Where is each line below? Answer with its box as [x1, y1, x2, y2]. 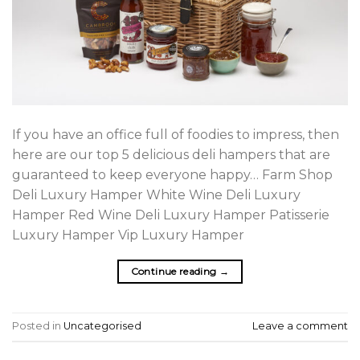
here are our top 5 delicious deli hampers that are [12, 146, 330, 162]
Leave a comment [252, 320, 348, 333]
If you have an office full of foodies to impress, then [12, 126, 339, 142]
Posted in [12, 320, 63, 333]
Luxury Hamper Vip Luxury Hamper [12, 227, 257, 243]
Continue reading [130, 264, 219, 277]
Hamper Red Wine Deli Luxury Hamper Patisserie [12, 207, 329, 223]
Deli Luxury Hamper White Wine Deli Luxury [12, 186, 301, 202]
